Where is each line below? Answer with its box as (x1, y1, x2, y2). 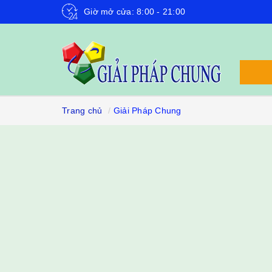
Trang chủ (62, 106, 103, 115)
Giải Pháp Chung (113, 106, 182, 115)
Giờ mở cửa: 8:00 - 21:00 (84, 6, 185, 16)
